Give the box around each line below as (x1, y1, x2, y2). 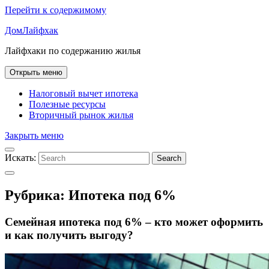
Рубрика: (5, 187, 68, 203)
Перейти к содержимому (5, 5, 106, 15)
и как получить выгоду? (5, 228, 133, 241)
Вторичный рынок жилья (29, 110, 133, 120)
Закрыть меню (5, 130, 64, 141)
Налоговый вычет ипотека (29, 88, 138, 98)
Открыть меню (10, 68, 62, 77)
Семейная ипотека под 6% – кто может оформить (5, 215, 263, 228)
